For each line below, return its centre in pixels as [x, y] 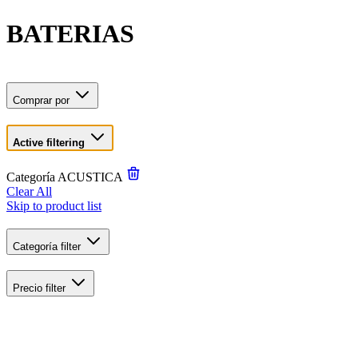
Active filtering [49, 142]
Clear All [29, 192]
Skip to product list [54, 206]
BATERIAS [70, 34]
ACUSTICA [91, 177]
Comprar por [43, 100]
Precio [29, 288]
